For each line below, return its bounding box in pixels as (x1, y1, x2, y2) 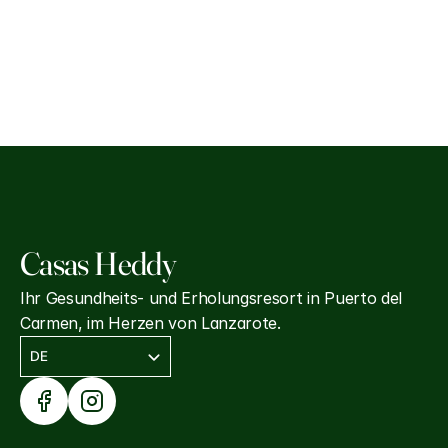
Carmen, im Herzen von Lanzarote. (20, 313, 281, 333)
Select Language (19, 335, 112, 349)
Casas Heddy (20, 244, 176, 283)
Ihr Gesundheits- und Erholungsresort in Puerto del (20, 288, 402, 308)
